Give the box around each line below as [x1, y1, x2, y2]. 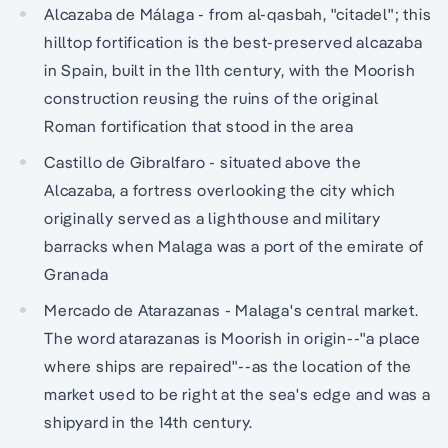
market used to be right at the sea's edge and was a [44, 383, 431, 404]
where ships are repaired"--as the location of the [44, 355, 413, 376]
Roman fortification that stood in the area [44, 115, 354, 136]
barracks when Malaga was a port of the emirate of [44, 235, 425, 256]
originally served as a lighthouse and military [44, 207, 381, 228]
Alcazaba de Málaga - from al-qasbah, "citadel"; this [44, 3, 432, 24]
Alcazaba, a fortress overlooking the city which [44, 179, 396, 200]
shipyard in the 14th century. [44, 411, 254, 432]
